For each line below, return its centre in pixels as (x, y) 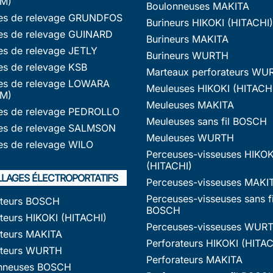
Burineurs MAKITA (187, 39)
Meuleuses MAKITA (190, 105)
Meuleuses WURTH (190, 137)
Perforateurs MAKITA (194, 259)
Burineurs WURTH (187, 55)
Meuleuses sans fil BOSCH (207, 121)
